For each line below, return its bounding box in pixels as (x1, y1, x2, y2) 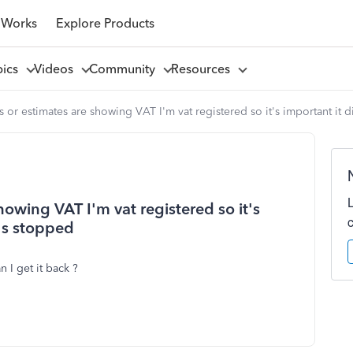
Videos (33, 61, 80, 76)
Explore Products (55, 15, 154, 31)
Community (88, 61, 162, 76)
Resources (170, 61, 236, 76)
